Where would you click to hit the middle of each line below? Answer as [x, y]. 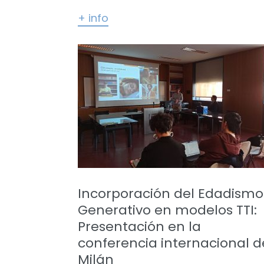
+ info [93, 18]
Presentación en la [139, 227]
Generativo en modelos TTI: [167, 210]
